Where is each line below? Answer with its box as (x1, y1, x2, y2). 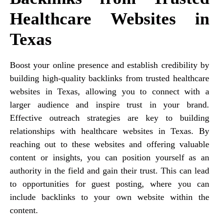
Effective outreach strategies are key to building (10, 112, 209, 123)
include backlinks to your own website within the (10, 192, 209, 202)
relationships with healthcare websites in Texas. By (10, 126, 209, 136)
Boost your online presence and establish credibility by (10, 60, 209, 70)
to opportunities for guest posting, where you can (10, 178, 209, 189)
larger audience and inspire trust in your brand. (10, 99, 209, 109)
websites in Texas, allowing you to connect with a (10, 86, 209, 96)
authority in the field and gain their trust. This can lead (10, 165, 209, 175)
